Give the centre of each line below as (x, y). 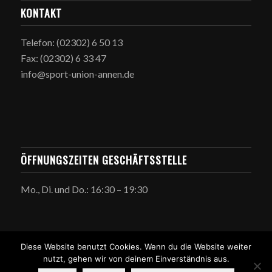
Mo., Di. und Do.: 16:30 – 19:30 (84, 189)
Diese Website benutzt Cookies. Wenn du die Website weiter (136, 246)
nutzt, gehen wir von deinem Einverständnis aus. (136, 259)
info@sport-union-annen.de (77, 73)
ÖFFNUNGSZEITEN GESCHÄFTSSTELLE (104, 160)
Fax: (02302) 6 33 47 (63, 58)
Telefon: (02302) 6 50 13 (71, 42)
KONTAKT (41, 12)
